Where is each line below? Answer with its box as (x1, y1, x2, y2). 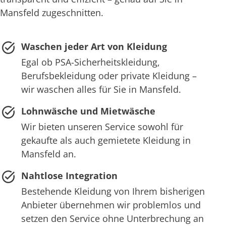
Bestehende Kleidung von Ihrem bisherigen (21, 185, 205, 198)
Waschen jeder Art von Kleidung (21, 40, 167, 53)
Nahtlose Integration (21, 169, 118, 182)
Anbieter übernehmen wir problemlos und (21, 199, 201, 211)
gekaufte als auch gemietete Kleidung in (21, 134, 191, 147)
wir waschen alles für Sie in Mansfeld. (21, 83, 181, 96)
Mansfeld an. (21, 148, 76, 160)
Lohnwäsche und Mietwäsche (21, 105, 155, 118)
